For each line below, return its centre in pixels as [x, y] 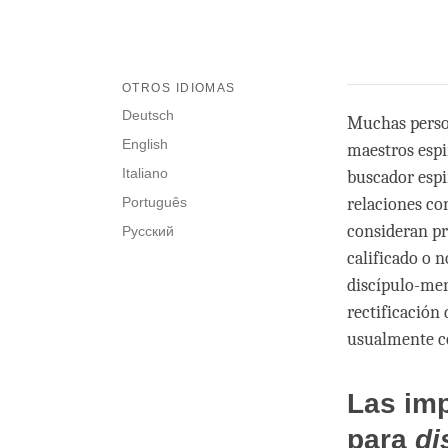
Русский [148, 231]
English [145, 144]
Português [154, 202]
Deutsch [148, 115]
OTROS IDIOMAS [179, 88]
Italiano [145, 173]
